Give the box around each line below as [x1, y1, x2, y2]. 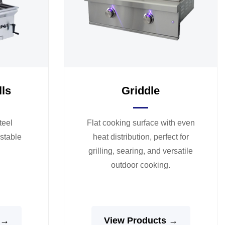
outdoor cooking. [111, 160, 170, 169]
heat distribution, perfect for [92, 132, 189, 141]
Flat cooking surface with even [86, 118, 195, 127]
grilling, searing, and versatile [88, 146, 193, 155]
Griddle [122, 84, 160, 97]
